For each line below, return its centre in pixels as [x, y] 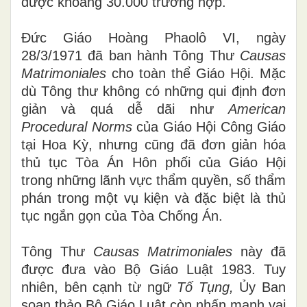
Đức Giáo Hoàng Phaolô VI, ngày [153, 37]
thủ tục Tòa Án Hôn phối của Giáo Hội [153, 162]
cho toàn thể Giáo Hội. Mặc [199, 73]
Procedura [53, 126]
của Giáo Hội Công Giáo [211, 126]
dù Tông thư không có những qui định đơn [153, 91]
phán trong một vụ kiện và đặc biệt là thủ [153, 198]
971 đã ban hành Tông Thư [150, 55]
